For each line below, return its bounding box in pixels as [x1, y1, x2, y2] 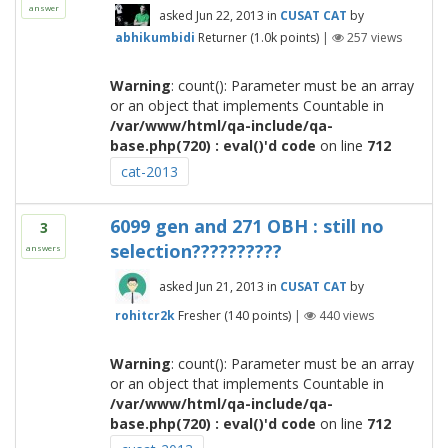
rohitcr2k [114, 307, 175, 324]
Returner [197, 29, 247, 46]
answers [26, 242, 61, 254]
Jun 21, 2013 [195, 278, 264, 296]
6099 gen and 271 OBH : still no [109, 214, 384, 239]
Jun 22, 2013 [195, 6, 264, 24]
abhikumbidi [114, 29, 195, 46]
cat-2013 [120, 162, 178, 182]
